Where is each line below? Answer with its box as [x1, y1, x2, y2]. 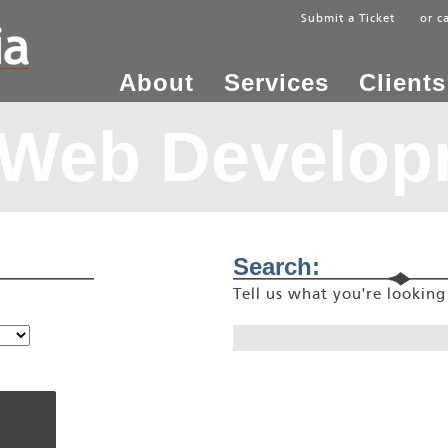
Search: [233, 253, 321, 280]
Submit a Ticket [301, 13, 395, 25]
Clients [359, 69, 446, 96]
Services [224, 69, 329, 96]
